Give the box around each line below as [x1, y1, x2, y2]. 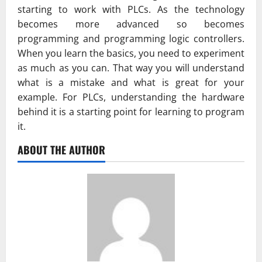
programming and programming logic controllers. [18, 32, 244, 46]
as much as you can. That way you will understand [18, 61, 244, 75]
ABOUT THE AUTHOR [18, 142, 105, 158]
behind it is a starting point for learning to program [18, 105, 244, 119]
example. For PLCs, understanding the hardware [18, 91, 244, 104]
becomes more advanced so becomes [18, 18, 244, 31]
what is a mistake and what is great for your [18, 76, 244, 89]
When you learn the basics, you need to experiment [18, 47, 244, 60]
